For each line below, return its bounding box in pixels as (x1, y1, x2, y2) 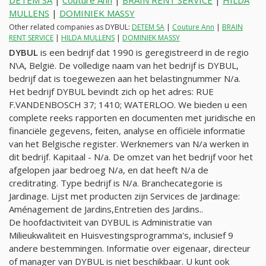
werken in (207, 137, 249, 150)
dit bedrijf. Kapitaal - (9, 150, 94, 163)
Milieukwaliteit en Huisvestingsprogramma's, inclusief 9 (9, 229, 233, 241)
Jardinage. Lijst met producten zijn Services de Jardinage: (9, 189, 240, 202)
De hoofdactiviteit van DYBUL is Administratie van (9, 216, 212, 228)
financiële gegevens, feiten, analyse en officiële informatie (9, 124, 245, 137)
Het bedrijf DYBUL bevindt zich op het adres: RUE (9, 85, 214, 97)
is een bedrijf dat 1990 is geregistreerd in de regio (38, 46, 249, 58)
